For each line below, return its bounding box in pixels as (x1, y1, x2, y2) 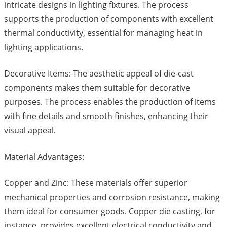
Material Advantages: (4, 151, 84, 163)
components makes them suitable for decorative (4, 82, 190, 94)
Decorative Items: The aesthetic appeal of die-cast (4, 68, 194, 80)
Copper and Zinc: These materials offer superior (4, 177, 187, 189)
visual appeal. (4, 125, 56, 136)
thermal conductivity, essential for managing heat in (4, 27, 203, 39)
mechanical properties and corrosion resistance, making (4, 192, 220, 203)
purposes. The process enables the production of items (4, 96, 216, 108)
